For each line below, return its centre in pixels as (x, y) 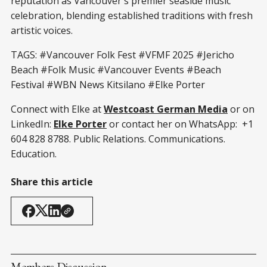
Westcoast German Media (166, 109)
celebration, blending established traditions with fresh (132, 15)
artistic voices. (42, 30)
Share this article (52, 181)
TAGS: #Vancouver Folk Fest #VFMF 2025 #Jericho (122, 55)
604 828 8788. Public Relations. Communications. (118, 139)
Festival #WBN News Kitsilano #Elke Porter (108, 84)
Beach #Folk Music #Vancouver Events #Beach (116, 69)
